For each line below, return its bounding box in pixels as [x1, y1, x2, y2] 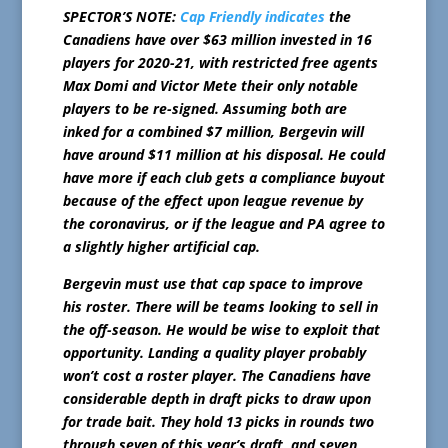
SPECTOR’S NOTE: [62, 7, 180, 27]
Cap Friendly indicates [179, 7, 325, 27]
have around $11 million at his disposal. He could [62, 145, 385, 165]
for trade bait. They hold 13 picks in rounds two [62, 412, 374, 432]
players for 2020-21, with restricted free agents [62, 53, 378, 73]
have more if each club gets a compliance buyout [62, 168, 385, 188]
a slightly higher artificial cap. [62, 237, 260, 257]
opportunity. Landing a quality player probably [62, 343, 366, 363]
